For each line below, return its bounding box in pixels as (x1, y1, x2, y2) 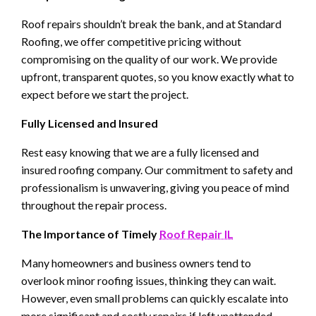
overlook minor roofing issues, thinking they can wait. (21, 274, 276, 288)
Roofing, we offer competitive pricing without (21, 35, 241, 49)
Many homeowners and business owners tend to (21, 256, 251, 270)
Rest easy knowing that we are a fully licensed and (21, 145, 259, 159)
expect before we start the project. (21, 87, 188, 102)
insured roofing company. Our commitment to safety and (21, 163, 293, 177)
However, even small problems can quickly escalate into (21, 291, 288, 305)
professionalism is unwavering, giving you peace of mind (21, 181, 289, 195)
